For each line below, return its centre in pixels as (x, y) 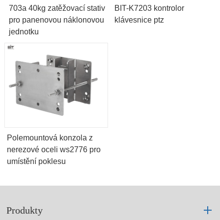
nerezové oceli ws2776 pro (54, 150)
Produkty (25, 210)
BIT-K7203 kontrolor (150, 8)
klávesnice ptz (139, 20)
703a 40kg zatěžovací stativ (57, 8)
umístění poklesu (36, 162)
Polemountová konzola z (50, 138)
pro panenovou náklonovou (57, 20)
